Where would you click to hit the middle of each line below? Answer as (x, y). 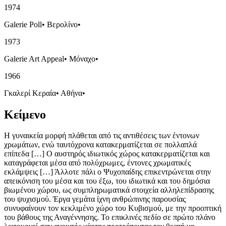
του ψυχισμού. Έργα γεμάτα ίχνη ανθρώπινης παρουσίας (95, 199)
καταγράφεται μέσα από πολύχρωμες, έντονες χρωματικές (97, 163)
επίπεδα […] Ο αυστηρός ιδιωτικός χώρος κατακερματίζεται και (107, 154)
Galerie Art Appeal (34, 59)
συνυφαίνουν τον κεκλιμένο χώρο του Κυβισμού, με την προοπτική (113, 208)
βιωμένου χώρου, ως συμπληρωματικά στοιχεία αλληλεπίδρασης (109, 190)
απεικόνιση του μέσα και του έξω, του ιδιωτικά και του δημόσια (107, 181)
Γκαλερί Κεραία (30, 93)
